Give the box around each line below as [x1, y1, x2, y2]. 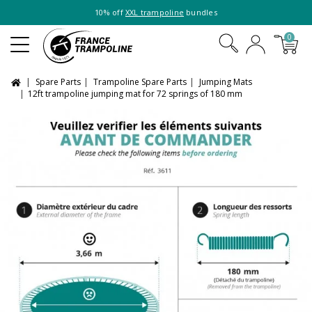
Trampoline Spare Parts [93, 76, 187, 88]
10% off [95, 7, 125, 18]
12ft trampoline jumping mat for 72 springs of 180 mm [28, 88, 242, 100]
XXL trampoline [125, 7, 185, 18]
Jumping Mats [199, 76, 252, 88]
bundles [184, 7, 217, 18]
